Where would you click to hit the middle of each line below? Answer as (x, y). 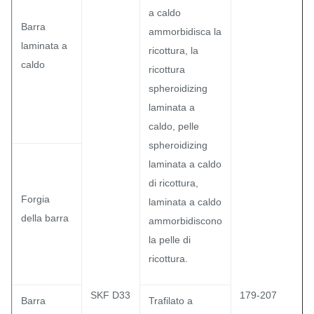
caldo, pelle (174, 126)
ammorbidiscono (185, 221)
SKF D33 (110, 295)
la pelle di (170, 240)
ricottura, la (173, 50)
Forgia (35, 199)
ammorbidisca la (185, 32)
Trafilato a (171, 301)
